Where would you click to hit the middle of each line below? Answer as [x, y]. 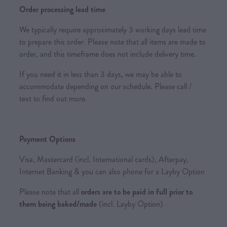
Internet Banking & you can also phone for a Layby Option [112, 171]
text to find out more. [53, 98]
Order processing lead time [62, 9]
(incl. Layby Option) [130, 204]
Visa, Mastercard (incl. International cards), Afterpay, [104, 159]
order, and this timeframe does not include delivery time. [108, 54]
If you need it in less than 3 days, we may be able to [101, 74]
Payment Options [47, 139]
